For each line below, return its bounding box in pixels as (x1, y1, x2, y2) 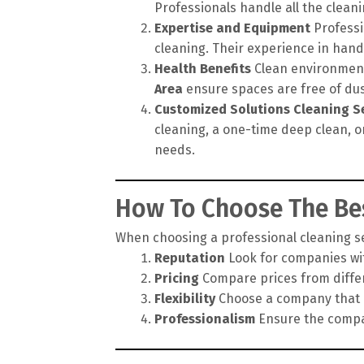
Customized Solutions (154, 101, 290, 117)
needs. (154, 141, 195, 158)
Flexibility (154, 290, 215, 306)
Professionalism (154, 310, 255, 327)
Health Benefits (154, 60, 251, 76)
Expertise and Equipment (154, 19, 310, 36)
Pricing (154, 270, 199, 286)
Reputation (154, 249, 225, 266)
